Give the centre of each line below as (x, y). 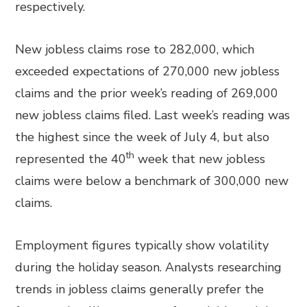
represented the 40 (71, 159)
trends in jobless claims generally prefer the (140, 289)
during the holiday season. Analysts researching (149, 267)
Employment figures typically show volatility (142, 245)
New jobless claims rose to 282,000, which (135, 49)
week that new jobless (200, 159)
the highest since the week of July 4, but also (143, 137)
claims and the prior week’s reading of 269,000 (147, 93)
